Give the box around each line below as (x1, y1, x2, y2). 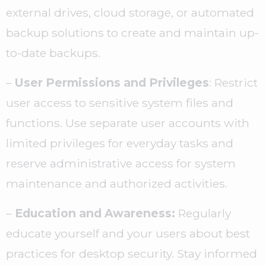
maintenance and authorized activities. (6, 176, 227, 191)
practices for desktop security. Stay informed (6, 246, 257, 261)
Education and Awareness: (15, 206, 175, 221)
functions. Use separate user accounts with (6, 116, 249, 131)
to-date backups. (6, 46, 100, 61)
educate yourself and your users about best (6, 226, 250, 241)
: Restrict (209, 75, 258, 90)
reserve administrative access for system (6, 156, 236, 171)
